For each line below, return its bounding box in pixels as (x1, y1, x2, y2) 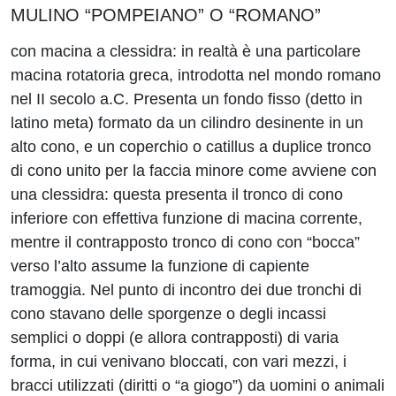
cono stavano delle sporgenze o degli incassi (11, 305, 326, 323)
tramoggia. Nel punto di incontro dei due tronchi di (11, 281, 362, 299)
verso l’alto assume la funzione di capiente (11, 257, 309, 275)
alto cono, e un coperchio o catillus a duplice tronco (11, 138, 371, 156)
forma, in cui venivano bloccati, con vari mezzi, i (11, 353, 346, 370)
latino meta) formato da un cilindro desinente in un (11, 114, 363, 132)
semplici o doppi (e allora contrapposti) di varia (11, 329, 339, 346)
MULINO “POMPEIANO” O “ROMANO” (11, 5, 321, 25)
